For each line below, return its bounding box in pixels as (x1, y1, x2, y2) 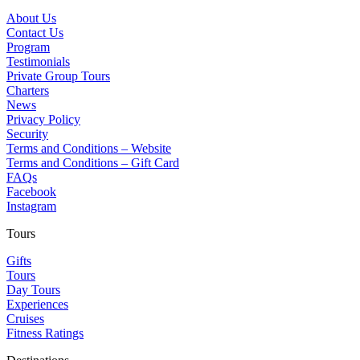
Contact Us (6, 25, 63, 39)
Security (6, 126, 48, 141)
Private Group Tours (6, 68, 110, 83)
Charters (6, 83, 49, 97)
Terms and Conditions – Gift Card (6, 155, 179, 170)
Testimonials (6, 54, 70, 68)
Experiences (6, 297, 68, 311)
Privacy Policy (6, 112, 80, 126)
